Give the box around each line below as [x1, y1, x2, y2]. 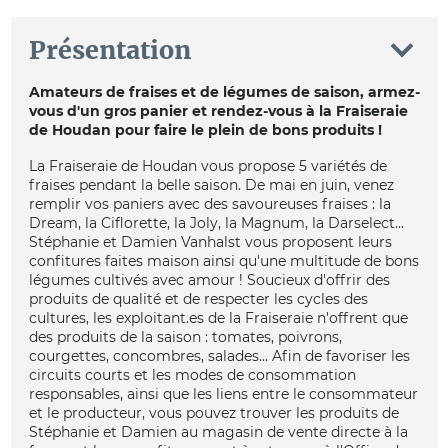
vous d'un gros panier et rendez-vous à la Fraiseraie [28, 102, 408, 121]
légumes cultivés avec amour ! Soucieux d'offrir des [28, 270, 390, 289]
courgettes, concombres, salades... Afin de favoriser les [28, 346, 410, 365]
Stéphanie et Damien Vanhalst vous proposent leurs [28, 232, 392, 251]
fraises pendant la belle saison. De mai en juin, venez [28, 175, 394, 194]
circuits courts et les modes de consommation [28, 365, 356, 384]
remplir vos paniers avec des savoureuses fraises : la [28, 194, 391, 213]
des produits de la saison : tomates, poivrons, [28, 327, 342, 346]
